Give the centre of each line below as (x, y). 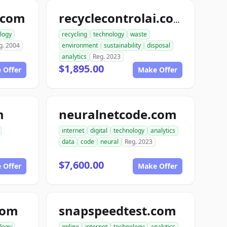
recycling (74, 34)
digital (99, 130)
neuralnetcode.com (118, 114)
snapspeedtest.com (118, 211)
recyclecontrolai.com (177, 20)
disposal (159, 45)
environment (80, 45)
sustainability (122, 45)
